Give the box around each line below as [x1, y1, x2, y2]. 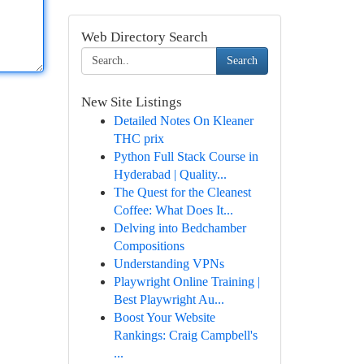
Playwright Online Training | [113, 275, 260, 288]
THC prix [113, 132, 164, 145]
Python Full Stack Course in [113, 149, 258, 163]
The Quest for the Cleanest [113, 185, 251, 199]
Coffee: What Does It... [113, 203, 233, 217]
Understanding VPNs [113, 257, 224, 271]
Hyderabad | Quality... [113, 167, 227, 181]
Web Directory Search [80, 29, 208, 45]
